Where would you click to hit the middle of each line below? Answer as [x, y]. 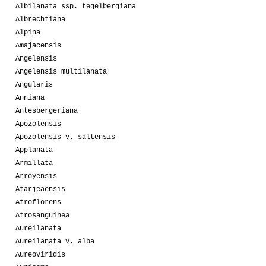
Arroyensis [36, 176]
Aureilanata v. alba [55, 241]
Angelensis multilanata [61, 72]
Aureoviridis [40, 254]
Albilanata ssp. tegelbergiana [76, 6]
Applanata [34, 150]
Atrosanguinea [42, 215]
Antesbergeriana [47, 111]
